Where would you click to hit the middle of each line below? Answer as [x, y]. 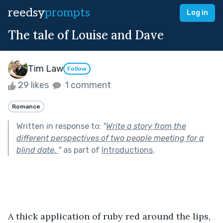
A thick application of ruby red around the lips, [111, 216]
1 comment [87, 85]
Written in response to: [60, 126]
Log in [197, 13]
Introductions [127, 150]
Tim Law [46, 68]
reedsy [26, 13]
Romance [26, 106]
